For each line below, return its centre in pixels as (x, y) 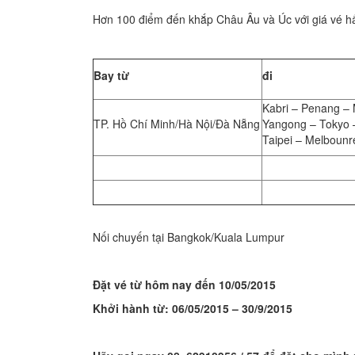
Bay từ (111, 75)
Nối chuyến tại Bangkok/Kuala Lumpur (189, 237)
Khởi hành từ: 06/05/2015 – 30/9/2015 (193, 308)
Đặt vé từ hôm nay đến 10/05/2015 (184, 284)
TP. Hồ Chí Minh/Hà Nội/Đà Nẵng (177, 124)
